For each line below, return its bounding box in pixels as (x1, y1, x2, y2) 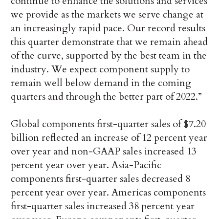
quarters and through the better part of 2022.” (11, 90, 202, 104)
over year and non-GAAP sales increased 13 (11, 145, 197, 158)
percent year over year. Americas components (11, 186, 206, 199)
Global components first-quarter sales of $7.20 (11, 117, 206, 131)
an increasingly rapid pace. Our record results (11, 22, 206, 35)
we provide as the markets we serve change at (11, 8, 204, 22)
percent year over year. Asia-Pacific (11, 158, 162, 172)
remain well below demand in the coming (11, 76, 192, 90)
